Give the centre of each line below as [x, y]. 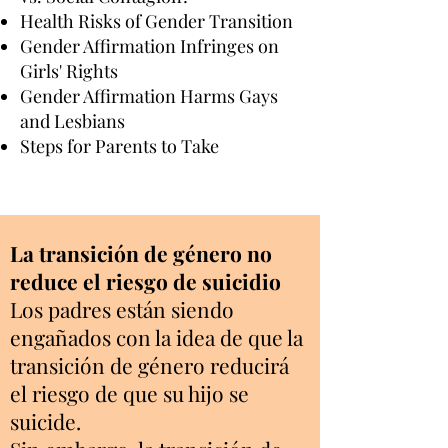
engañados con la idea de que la [156, 337]
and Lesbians [72, 121]
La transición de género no [141, 253]
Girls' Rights [69, 71]
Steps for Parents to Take [119, 146]
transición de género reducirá [149, 365]
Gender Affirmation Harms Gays [149, 96]
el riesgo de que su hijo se [129, 393]
